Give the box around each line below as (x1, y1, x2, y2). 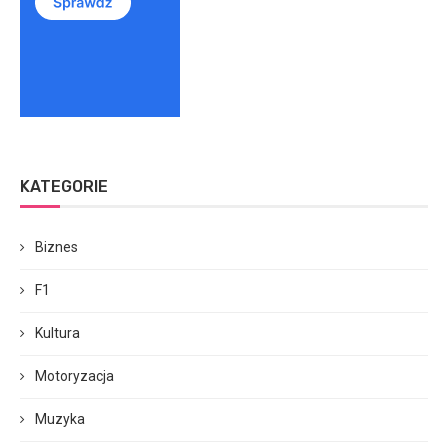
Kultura (35, 324, 80, 341)
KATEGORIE (20, 176, 108, 196)
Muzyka (35, 410, 85, 427)
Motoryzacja (35, 367, 114, 384)
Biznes (35, 238, 78, 255)
